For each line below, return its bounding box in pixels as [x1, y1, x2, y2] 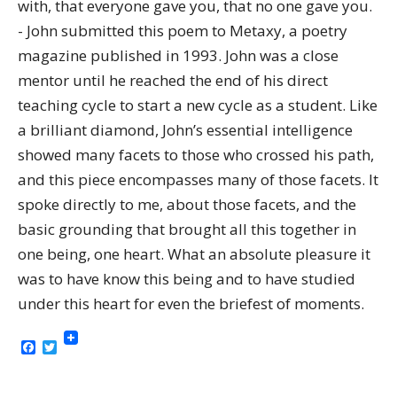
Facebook [35, 337, 99, 357]
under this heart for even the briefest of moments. [18, 293, 364, 314]
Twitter [57, 337, 105, 357]
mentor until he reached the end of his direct [18, 70, 328, 90]
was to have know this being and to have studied [18, 269, 355, 289]
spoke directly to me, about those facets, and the [18, 194, 356, 214]
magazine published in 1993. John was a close [18, 45, 339, 66]
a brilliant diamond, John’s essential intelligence [18, 120, 353, 140]
